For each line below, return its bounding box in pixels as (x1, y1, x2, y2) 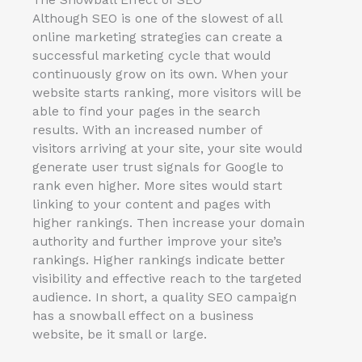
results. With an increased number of (32, 122, 262, 137)
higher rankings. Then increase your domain (32, 215, 305, 230)
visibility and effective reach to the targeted (32, 271, 301, 286)
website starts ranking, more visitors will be (32, 85, 301, 100)
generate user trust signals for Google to (32, 159, 284, 175)
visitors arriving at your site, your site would (32, 141, 302, 156)
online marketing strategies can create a (32, 29, 283, 44)
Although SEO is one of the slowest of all (32, 11, 282, 26)
